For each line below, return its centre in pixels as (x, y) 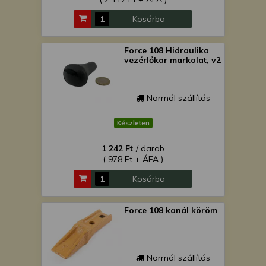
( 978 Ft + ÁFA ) (133, 159)
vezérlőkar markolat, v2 (172, 60)
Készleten (133, 123)
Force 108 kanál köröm (171, 210)
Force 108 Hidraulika (167, 50)
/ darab (150, 148)
